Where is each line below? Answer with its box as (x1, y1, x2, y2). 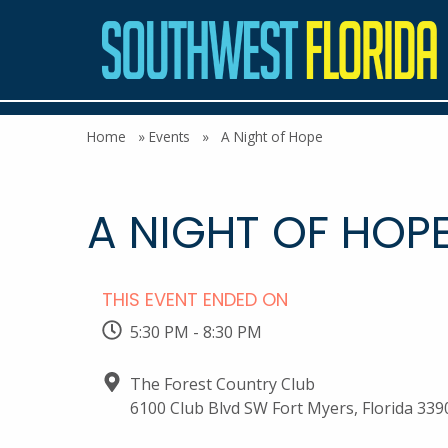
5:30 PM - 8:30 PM (130, 321, 262, 343)
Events (149, 127, 190, 146)
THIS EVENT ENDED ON (102, 287, 288, 312)
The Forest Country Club (130, 373, 315, 395)
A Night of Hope (221, 127, 323, 146)
